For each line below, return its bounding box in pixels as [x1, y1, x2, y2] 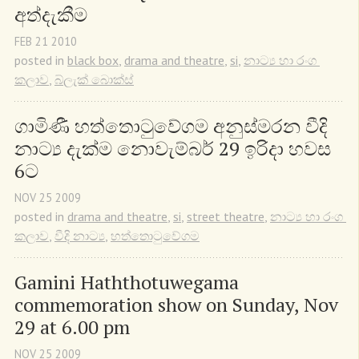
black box [67, 51, 119, 68]
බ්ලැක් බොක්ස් [54, 71, 134, 87]
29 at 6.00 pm [14, 314, 130, 341]
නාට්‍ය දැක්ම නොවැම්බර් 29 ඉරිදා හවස [14, 135, 331, 161]
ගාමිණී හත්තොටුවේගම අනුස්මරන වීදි [14, 112, 328, 139]
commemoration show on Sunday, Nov [14, 292, 338, 318]
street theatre [187, 208, 264, 225]
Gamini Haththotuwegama [14, 269, 239, 296]
